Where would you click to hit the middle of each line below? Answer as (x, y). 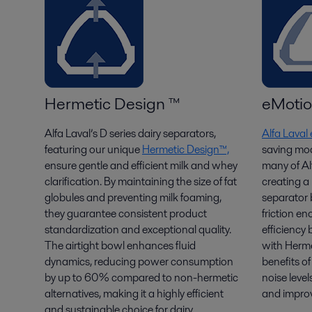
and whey (213, 165)
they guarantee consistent (106, 213)
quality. (214, 229)
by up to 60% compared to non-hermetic (141, 278)
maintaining (146, 181)
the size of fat (205, 181)
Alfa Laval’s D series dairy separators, (130, 133)
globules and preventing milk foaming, (133, 197)
